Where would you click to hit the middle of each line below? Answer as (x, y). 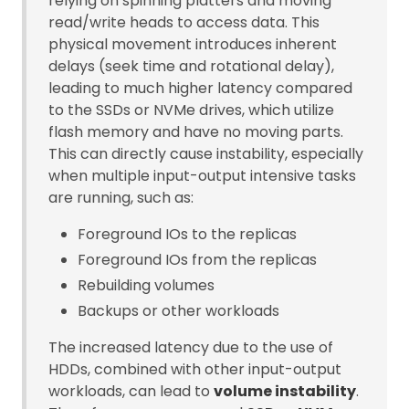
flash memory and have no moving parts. (196, 131)
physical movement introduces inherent (193, 44)
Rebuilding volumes (146, 285)
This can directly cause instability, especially (206, 153)
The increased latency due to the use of (191, 347)
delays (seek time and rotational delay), (191, 66)
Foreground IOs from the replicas (197, 259)
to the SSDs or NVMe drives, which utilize (191, 110)
